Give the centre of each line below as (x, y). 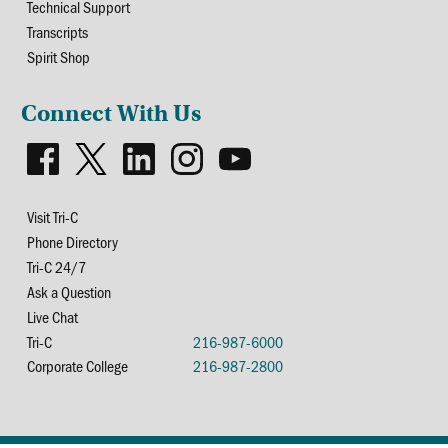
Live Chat (53, 316)
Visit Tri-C (53, 216)
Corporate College (78, 365)
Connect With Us (111, 113)
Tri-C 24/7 (57, 266)
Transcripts (58, 31)
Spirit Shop (59, 56)
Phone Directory (73, 241)
